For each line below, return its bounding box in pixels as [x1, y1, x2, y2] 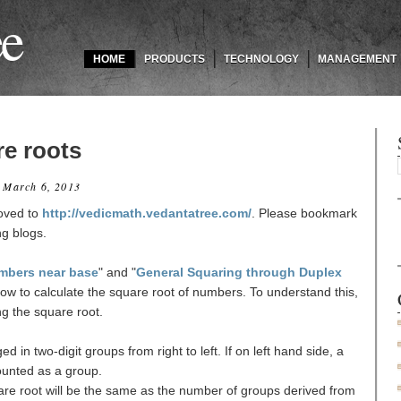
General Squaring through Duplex [136, 264, 342, 279]
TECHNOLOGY [224, 53, 299, 65]
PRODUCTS [144, 53, 205, 65]
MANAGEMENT [318, 53, 397, 65]
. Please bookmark [252, 205, 357, 220]
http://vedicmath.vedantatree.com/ [42, 205, 252, 220]
